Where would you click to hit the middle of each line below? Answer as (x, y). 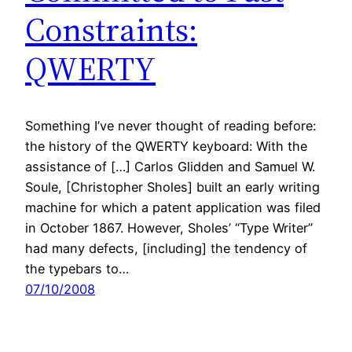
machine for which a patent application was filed (173, 208)
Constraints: (111, 29)
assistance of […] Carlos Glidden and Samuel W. (170, 167)
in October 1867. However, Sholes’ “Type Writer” (169, 228)
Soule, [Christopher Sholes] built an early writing (172, 187)
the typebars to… (77, 269)
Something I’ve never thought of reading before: (170, 126)
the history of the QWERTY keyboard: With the (166, 147)
